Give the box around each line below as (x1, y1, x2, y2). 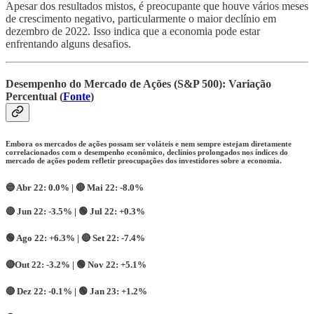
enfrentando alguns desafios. (6, 37, 131, 50)
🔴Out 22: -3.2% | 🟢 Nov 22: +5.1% (6, 259, 146, 271)
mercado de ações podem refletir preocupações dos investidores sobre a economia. (6, 156, 282, 165)
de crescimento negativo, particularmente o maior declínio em (6, 12, 276, 25)
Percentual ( (6, 90, 63, 103)
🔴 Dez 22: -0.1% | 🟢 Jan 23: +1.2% (6, 286, 147, 297)
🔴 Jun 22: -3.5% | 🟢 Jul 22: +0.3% (6, 206, 145, 217)
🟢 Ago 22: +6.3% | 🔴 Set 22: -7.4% (6, 233, 145, 244)
